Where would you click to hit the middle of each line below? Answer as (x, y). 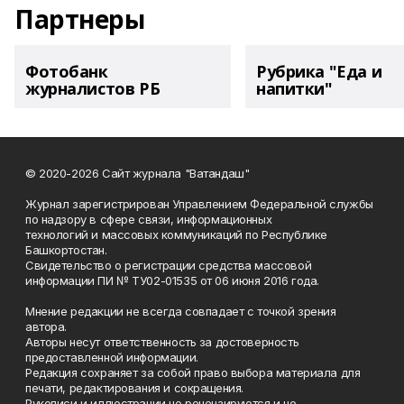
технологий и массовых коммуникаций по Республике (176, 234)
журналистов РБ (93, 88)
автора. (46, 326)
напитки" (294, 88)
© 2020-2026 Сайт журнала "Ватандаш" (138, 173)
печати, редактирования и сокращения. (134, 388)
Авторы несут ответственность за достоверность (162, 342)
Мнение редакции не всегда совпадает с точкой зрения (181, 311)
